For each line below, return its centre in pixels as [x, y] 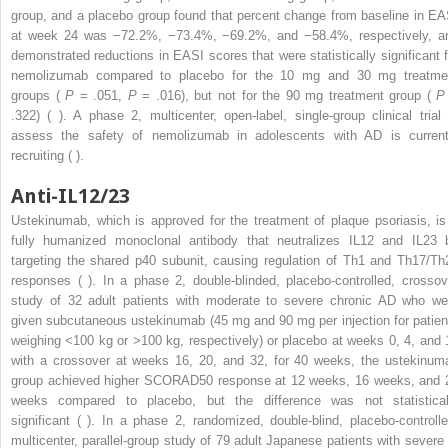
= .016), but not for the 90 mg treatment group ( [286, 96]
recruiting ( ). [47, 156]
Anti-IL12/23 [70, 196]
